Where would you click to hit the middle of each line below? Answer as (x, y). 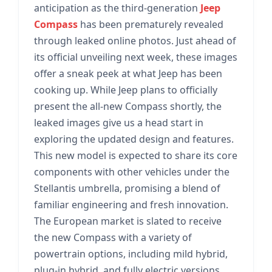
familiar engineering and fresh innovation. (131, 205)
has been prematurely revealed (151, 24)
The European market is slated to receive (128, 221)
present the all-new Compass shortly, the (128, 106)
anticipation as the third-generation (117, 8)
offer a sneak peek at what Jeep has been (128, 73)
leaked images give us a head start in (119, 123)
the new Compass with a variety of (113, 237)
